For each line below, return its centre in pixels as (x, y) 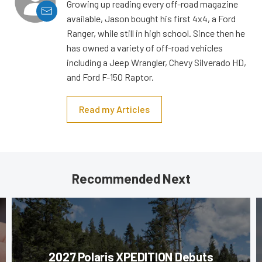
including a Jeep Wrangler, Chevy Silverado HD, (156, 62)
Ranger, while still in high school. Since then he (156, 33)
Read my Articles (114, 109)
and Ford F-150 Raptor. (110, 77)
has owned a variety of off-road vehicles (145, 47)
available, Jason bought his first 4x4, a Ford (151, 18)
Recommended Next (131, 178)
